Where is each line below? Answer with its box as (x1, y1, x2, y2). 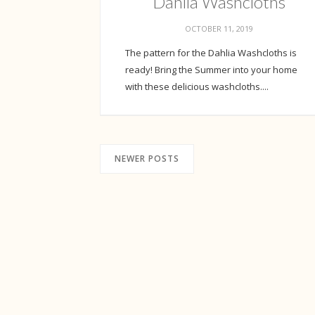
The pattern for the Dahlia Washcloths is (125, 46, 297, 59)
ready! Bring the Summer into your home (125, 63, 297, 76)
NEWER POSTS (115, 152, 179, 165)
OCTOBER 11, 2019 (185, 22, 254, 34)
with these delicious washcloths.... (125, 79, 269, 93)
